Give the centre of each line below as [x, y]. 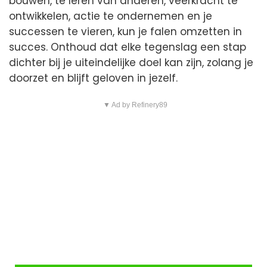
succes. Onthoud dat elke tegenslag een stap [128, 47]
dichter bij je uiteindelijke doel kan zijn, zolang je [131, 63]
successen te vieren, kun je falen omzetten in [125, 32]
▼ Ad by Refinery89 [135, 105]
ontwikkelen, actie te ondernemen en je [111, 16]
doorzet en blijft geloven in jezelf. [93, 78]
